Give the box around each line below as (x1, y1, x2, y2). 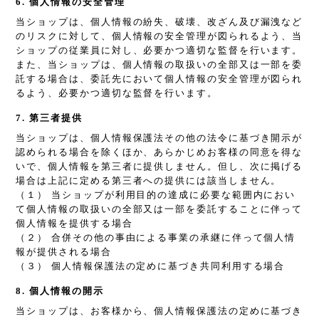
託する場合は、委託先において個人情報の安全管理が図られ (16, 73, 303, 85)
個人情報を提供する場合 (16, 218, 133, 229)
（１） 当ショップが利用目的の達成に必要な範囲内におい (16, 189, 296, 201)
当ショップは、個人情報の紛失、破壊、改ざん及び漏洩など (16, 16, 303, 28)
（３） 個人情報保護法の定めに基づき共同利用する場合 (16, 261, 286, 272)
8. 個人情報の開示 (16, 286, 104, 297)
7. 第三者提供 (16, 113, 83, 124)
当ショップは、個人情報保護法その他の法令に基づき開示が (16, 132, 303, 144)
